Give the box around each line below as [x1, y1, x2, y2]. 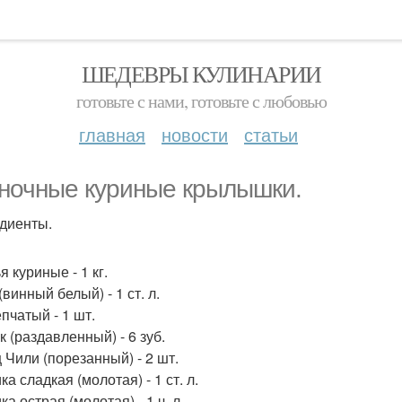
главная [79, 121, 145, 147]
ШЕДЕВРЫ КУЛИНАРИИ [81, 58, 321, 89]
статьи [244, 121, 298, 147]
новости [162, 121, 228, 147]
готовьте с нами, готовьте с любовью [75, 89, 327, 113]
